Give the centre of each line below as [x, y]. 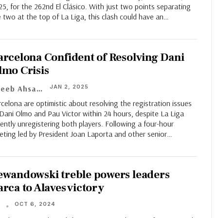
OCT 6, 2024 [35, 204]
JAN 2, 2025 [69, 86]
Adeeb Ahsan [39, 88]
